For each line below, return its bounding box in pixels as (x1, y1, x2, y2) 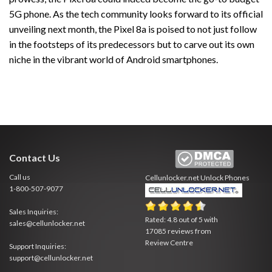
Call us (9, 172, 30, 182)
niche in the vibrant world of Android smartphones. (9, 53, 218, 66)
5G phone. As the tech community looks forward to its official (9, 8, 263, 20)
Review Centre (145, 238, 193, 248)
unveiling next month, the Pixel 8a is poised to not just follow (9, 23, 257, 35)
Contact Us (9, 152, 60, 164)
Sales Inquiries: (9, 207, 58, 217)
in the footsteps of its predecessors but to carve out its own (9, 38, 254, 50)
